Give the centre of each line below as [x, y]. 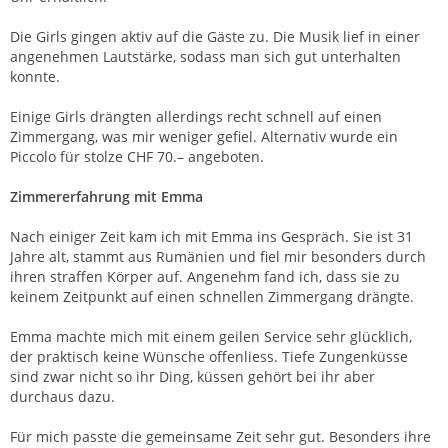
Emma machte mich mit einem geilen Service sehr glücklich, [211, 336]
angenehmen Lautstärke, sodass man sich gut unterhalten [205, 56]
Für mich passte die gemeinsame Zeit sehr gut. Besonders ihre [220, 436]
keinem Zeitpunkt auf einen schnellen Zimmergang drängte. [212, 296]
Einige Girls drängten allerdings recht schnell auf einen [196, 116]
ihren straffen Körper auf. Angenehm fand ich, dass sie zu [205, 276]
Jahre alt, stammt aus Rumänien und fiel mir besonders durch [218, 256]
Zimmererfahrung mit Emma [106, 196]
